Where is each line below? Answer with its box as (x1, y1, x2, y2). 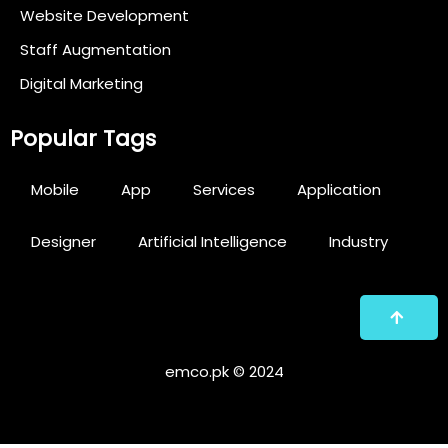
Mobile (31, 179, 79, 201)
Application (297, 179, 381, 201)
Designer (31, 231, 96, 253)
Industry (329, 231, 388, 253)
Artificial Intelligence (138, 231, 287, 253)
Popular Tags (10, 123, 156, 155)
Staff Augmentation (20, 39, 171, 61)
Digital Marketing (20, 73, 143, 95)
